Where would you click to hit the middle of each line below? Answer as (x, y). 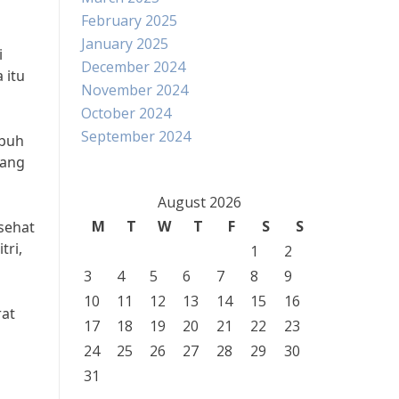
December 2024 (133, 67)
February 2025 (129, 20)
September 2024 (136, 136)
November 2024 (134, 90)
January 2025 (125, 44)
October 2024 (126, 113)
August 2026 (199, 202)
